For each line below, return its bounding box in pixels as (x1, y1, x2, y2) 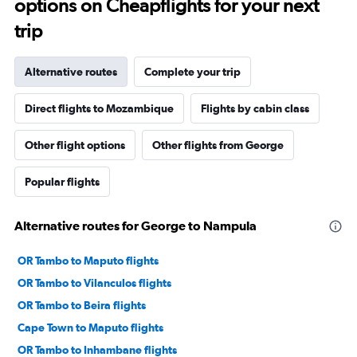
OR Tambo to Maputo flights (18, 254, 159, 267)
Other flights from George (152, 139, 284, 151)
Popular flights (25, 175, 100, 188)
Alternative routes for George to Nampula (14, 218, 257, 233)
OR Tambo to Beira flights (18, 299, 146, 312)
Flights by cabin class (201, 102, 309, 115)
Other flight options (25, 139, 125, 151)
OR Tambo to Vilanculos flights (18, 277, 171, 289)
